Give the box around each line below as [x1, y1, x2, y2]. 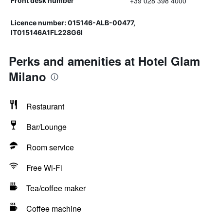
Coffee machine [26, 203, 81, 214]
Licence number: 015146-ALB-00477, [11, 18, 135, 27]
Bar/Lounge [26, 121, 67, 132]
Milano [9, 68, 46, 85]
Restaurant [26, 101, 64, 112]
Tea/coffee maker [26, 182, 86, 194]
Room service [26, 142, 74, 153]
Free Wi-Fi [26, 162, 62, 173]
